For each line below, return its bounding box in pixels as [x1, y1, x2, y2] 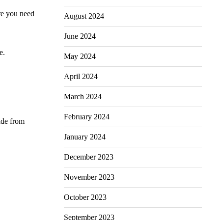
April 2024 [63, 72, 98, 81]
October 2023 [63, 192, 107, 201]
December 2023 [63, 152, 113, 161]
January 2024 [63, 132, 106, 141]
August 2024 [63, 11, 104, 20]
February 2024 [63, 112, 110, 121]
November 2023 [63, 172, 114, 181]
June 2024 [63, 31, 96, 40]
